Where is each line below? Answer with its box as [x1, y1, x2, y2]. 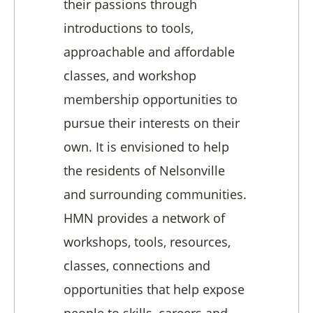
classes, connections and [64, 256, 210, 274]
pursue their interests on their [64, 114, 240, 131]
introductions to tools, [64, 19, 194, 36]
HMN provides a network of [64, 209, 225, 226]
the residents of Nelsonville [64, 161, 225, 179]
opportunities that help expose [64, 280, 245, 298]
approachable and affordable [64, 43, 235, 60]
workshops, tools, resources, [64, 233, 231, 250]
